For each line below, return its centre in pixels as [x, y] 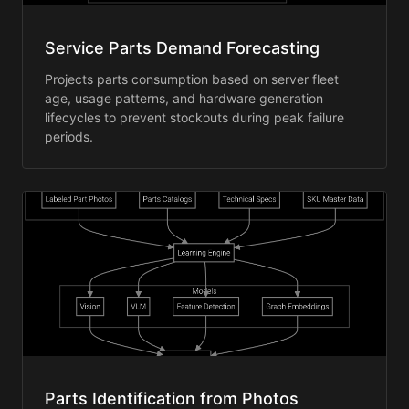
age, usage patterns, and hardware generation [184, 99]
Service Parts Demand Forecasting [182, 48]
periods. [69, 137]
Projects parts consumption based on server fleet [192, 79]
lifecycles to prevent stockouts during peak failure [194, 118]
